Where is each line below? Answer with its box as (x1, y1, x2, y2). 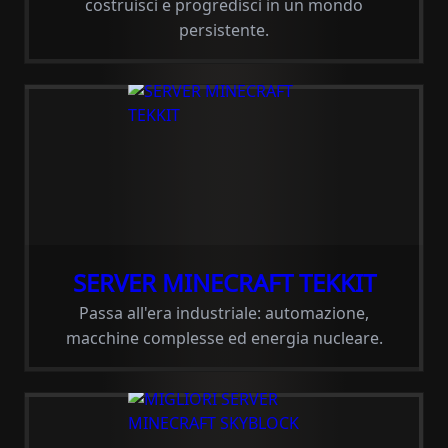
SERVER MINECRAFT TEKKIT (72, 266, 376, 299)
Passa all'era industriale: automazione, (79, 302, 369, 324)
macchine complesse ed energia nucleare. (65, 327, 383, 349)
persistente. (179, 19, 269, 41)
